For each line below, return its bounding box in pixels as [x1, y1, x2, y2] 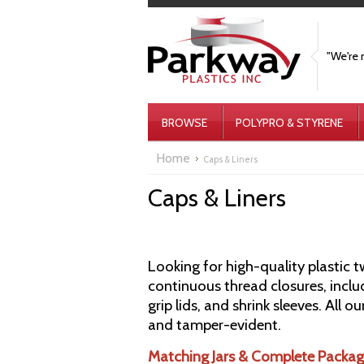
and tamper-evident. [148, 315, 281, 334]
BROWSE [162, 115, 207, 130]
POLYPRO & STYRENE [236, 115, 343, 130]
